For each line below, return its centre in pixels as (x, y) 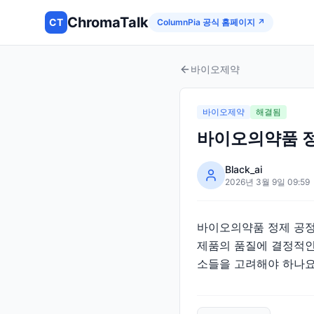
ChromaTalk (108, 22)
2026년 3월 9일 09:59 (267, 182)
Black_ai (244, 169)
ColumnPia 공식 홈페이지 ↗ (211, 22)
